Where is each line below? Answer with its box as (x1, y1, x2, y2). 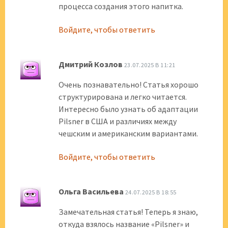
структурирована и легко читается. (59, 92, 187, 102)
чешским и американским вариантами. (59, 128, 198, 138)
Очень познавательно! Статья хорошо (59, 79, 198, 90)
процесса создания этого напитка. (59, 1, 183, 11)
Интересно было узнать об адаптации (59, 104, 198, 114)
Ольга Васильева (59, 186, 124, 196)
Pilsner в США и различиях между (59, 116, 177, 126)
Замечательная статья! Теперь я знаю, (59, 207, 198, 217)
